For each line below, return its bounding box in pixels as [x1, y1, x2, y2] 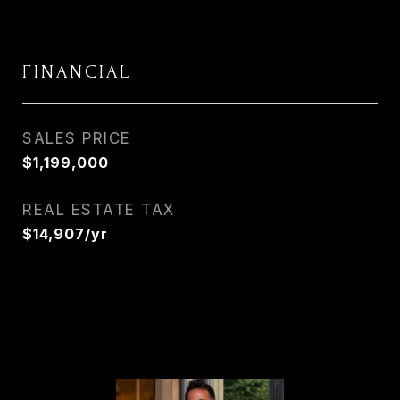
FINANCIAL [22, 62, 131, 82]
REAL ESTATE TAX [22, 201, 175, 219]
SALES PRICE [22, 129, 131, 147]
